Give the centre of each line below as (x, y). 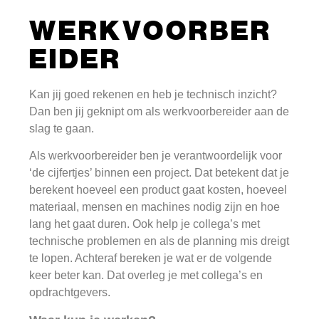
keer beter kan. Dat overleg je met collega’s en (146, 275)
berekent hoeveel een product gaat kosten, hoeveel (158, 189)
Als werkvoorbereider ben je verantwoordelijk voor (156, 155)
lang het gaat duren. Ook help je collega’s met (145, 224)
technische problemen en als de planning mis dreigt (159, 241)
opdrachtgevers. (70, 292)
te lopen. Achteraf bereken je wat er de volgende (151, 258)
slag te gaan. (62, 128)
